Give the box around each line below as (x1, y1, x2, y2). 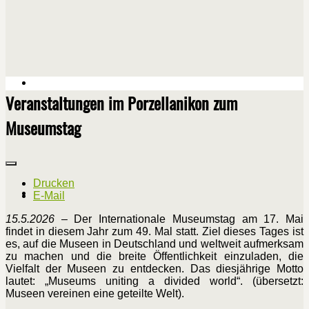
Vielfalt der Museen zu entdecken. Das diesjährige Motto (6, 263, 303, 275)
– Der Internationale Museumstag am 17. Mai (54, 213, 303, 226)
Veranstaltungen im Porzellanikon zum (6, 90, 237, 116)
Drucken (33, 177, 74, 190)
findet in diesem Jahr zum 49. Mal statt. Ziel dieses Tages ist (6, 226, 303, 238)
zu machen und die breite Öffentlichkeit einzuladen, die (6, 250, 303, 263)
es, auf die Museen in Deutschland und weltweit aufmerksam (6, 238, 303, 250)
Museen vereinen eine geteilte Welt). (6, 288, 190, 300)
